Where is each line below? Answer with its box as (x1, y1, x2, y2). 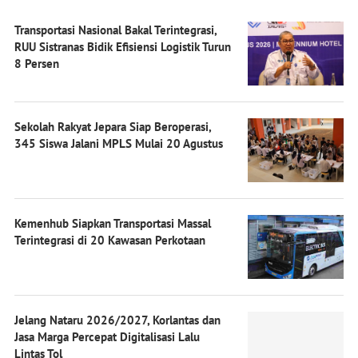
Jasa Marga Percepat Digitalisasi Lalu (14, 328, 200, 344)
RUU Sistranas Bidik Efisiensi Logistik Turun (14, 38, 231, 54)
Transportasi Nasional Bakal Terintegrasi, (14, 22, 217, 38)
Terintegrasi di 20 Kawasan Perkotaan (14, 232, 205, 248)
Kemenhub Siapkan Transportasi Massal (14, 215, 211, 231)
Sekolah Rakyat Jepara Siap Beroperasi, (14, 118, 211, 134)
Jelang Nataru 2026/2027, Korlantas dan (14, 312, 221, 328)
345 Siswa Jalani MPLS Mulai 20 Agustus (14, 135, 223, 151)
